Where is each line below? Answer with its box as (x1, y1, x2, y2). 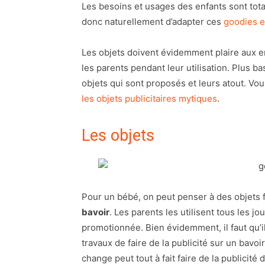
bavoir (82, 206, 109, 218)
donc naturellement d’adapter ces (82, 16, 224, 27)
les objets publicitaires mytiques (82, 93, 217, 104)
